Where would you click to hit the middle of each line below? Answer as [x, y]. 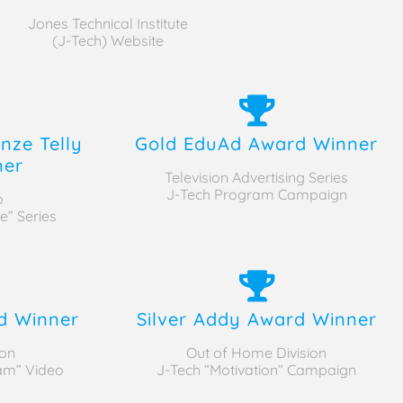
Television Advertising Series [256, 177]
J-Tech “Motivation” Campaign [256, 369]
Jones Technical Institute [107, 23]
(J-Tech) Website [107, 40]
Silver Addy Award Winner [256, 318]
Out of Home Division [256, 352]
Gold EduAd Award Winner [256, 143]
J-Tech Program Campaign [256, 194]
